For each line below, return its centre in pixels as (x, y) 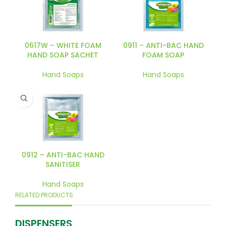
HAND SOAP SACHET (63, 55)
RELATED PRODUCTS (44, 195)
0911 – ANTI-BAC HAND (163, 45)
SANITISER (63, 164)
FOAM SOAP (163, 55)
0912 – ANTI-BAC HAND (63, 155)
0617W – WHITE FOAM (63, 45)
